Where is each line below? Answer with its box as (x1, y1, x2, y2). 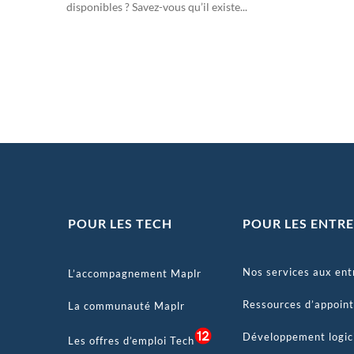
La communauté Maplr (67, 299, 185, 313)
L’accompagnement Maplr (67, 267, 201, 281)
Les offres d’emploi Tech (67, 334, 194, 348)
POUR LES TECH (67, 215, 172, 231)
